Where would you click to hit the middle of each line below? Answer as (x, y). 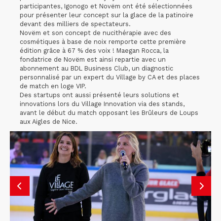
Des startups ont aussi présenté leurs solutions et (99, 95)
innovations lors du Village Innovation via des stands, (102, 104)
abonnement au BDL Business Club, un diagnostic (96, 68)
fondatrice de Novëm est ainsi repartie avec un (93, 59)
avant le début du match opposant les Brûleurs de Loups (109, 113)
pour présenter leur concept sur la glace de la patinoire (107, 15)
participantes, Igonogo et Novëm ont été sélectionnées (106, 6)
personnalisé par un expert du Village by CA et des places (110, 77)
